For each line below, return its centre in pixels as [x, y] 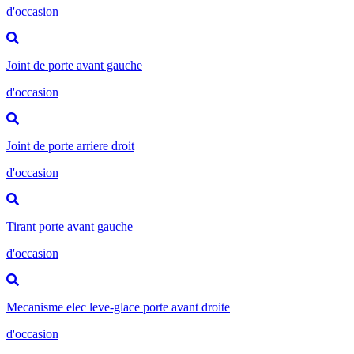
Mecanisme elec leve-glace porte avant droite [118, 307]
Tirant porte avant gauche [70, 226]
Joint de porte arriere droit [70, 145]
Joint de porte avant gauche [74, 65]
